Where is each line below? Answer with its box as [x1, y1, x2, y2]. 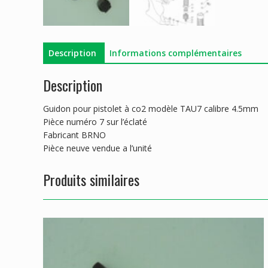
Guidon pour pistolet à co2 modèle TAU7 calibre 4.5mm [43, 103, 258, 115]
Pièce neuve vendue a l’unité [43, 142, 152, 154]
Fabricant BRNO [43, 129, 106, 141]
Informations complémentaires [109, 47, 242, 59]
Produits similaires [43, 169, 139, 191]
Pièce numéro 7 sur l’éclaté [43, 116, 147, 128]
